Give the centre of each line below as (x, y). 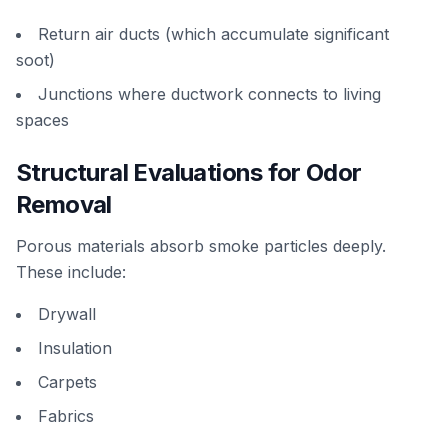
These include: (71, 272)
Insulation (75, 348)
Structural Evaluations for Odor (189, 172)
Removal (64, 204)
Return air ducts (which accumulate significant (213, 34)
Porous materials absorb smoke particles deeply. (201, 246)
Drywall (67, 314)
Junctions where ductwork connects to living (209, 94)
